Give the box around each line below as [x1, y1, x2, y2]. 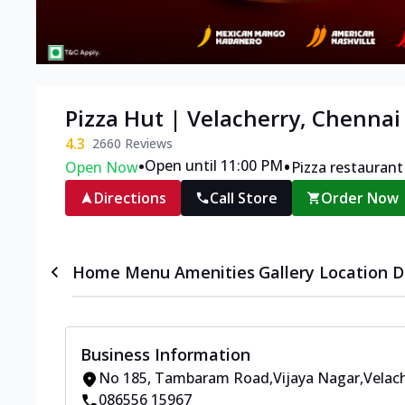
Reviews [121, 135, 173, 153]
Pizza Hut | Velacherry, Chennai [65, 103, 400, 134]
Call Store [210, 188, 278, 209]
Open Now [65, 157, 138, 178]
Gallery [259, 261, 316, 284]
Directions [94, 188, 166, 209]
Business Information [80, 344, 250, 366]
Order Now [321, 188, 400, 209]
